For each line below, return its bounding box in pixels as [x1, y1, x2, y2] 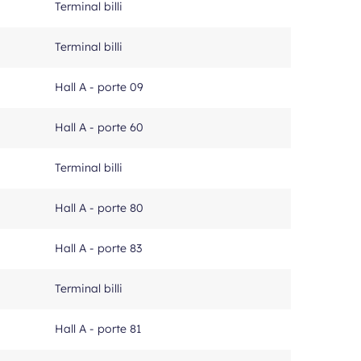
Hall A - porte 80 [55, 201, 143, 215]
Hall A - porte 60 [55, 120, 143, 135]
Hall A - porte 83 [55, 241, 142, 255]
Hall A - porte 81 [55, 322, 141, 336]
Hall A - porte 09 [55, 80, 143, 94]
